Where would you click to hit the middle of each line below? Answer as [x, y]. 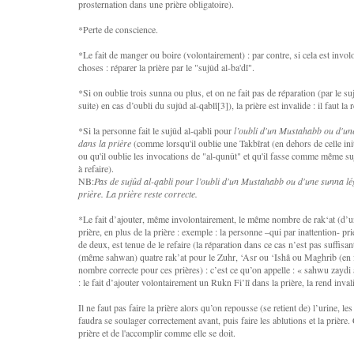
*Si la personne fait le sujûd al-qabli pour [156, 130]
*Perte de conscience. [118, 29]
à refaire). [96, 168]
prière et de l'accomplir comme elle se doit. [157, 333]
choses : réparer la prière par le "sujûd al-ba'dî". [166, 67]
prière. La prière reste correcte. [138, 194]
